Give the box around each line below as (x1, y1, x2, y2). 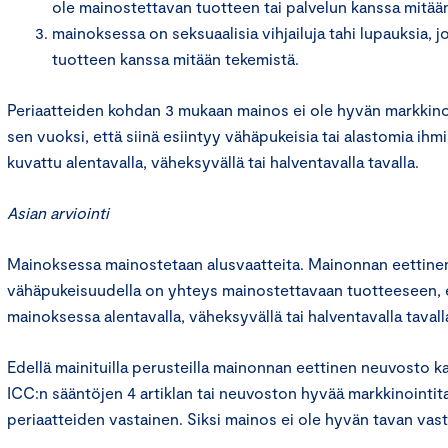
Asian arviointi (7, 203, 109, 222)
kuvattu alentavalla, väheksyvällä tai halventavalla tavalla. (7, 152, 419, 171)
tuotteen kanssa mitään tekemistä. (52, 49, 299, 68)
